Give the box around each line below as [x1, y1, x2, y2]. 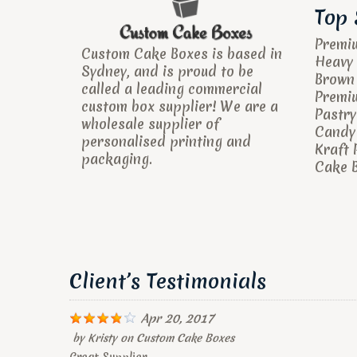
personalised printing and [81, 132, 251, 151]
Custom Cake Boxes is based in [81, 45, 282, 63]
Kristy [88, 331, 117, 345]
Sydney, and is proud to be [81, 62, 253, 80]
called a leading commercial [81, 80, 262, 98]
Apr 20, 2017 [141, 310, 214, 327]
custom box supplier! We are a [81, 97, 278, 116]
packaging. [81, 150, 152, 168]
